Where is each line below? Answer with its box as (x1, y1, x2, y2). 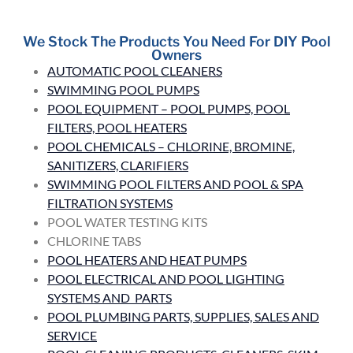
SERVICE (47, 327, 97, 343)
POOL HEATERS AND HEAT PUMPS (47, 251, 247, 267)
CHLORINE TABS (47, 232, 141, 248)
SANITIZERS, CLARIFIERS (47, 157, 188, 173)
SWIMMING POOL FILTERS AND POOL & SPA (47, 176, 303, 191)
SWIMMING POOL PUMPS (47, 81, 199, 97)
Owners (151, 46, 202, 63)
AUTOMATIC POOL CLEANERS (47, 62, 222, 78)
